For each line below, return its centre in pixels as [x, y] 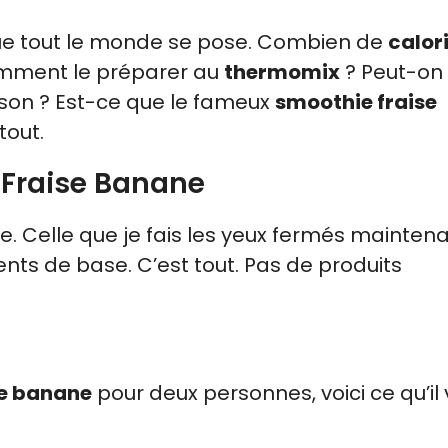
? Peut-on [391, 71]
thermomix [282, 71]
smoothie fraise [356, 101]
